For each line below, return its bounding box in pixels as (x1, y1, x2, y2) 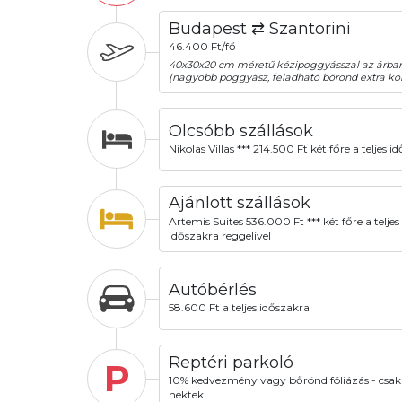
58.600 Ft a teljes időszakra (168, 301, 310, 315)
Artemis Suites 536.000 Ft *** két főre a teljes (168, 214, 399, 228)
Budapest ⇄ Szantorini (168, 18, 351, 39)
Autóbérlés (168, 280, 257, 301)
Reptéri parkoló (168, 353, 293, 373)
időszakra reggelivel (168, 228, 271, 242)
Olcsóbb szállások (168, 120, 313, 141)
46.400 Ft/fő (168, 39, 236, 54)
